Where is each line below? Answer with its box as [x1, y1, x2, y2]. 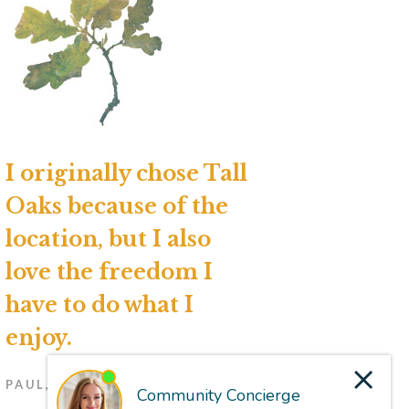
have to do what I [5, 291, 194, 318]
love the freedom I [5, 258, 214, 285]
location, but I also [5, 225, 212, 252]
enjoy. [5, 324, 73, 351]
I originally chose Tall [5, 160, 248, 186]
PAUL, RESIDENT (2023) [5, 376, 189, 392]
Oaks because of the [5, 193, 229, 219]
